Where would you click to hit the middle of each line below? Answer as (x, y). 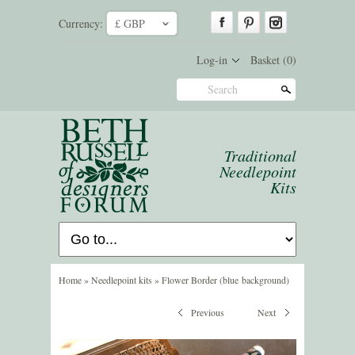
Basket (267, 59)
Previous (208, 312)
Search (223, 89)
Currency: (81, 23)
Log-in (212, 59)
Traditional (260, 155)
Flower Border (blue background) (225, 279)
